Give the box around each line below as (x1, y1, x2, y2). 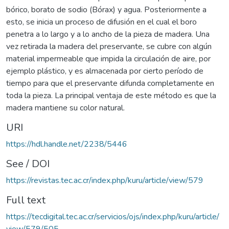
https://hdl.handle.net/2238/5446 (6, 138, 127, 150)
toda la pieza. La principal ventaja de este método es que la (6, 89, 216, 101)
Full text (6, 193, 45, 207)
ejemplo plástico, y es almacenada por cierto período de (6, 65, 203, 77)
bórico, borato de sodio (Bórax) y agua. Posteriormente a (6, 4, 207, 15)
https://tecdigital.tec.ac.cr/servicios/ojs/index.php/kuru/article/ (6, 211, 219, 222)
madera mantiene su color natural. (6, 102, 125, 113)
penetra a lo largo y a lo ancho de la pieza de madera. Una (6, 28, 210, 40)
